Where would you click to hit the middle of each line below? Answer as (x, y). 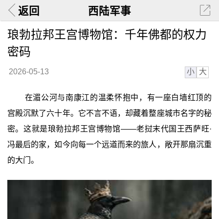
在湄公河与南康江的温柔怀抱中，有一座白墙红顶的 (118, 98)
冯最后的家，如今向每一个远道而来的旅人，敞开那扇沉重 (109, 145)
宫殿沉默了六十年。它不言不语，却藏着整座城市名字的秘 (109, 113)
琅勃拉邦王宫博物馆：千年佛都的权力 (107, 34)
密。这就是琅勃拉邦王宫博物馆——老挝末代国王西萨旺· (109, 129)
